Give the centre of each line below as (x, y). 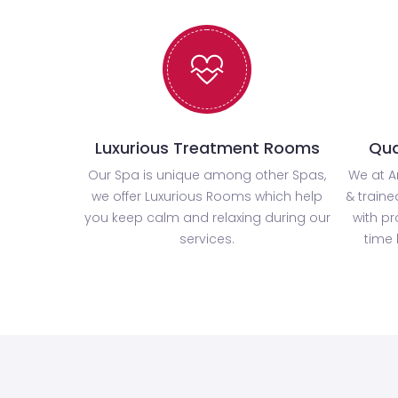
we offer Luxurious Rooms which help (207, 197)
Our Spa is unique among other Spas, (207, 175)
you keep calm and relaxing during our (207, 218)
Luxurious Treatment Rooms (207, 148)
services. (207, 239)
